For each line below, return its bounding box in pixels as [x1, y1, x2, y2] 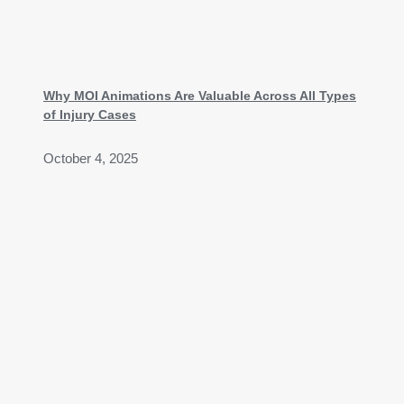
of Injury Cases [43, 106, 136, 122]
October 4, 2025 [43, 151, 138, 166]
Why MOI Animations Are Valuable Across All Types [43, 87, 356, 103]
